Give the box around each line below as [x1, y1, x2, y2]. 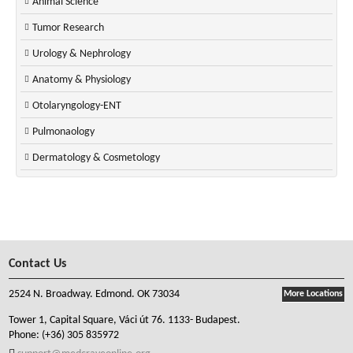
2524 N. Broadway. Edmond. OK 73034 [9, 288, 180, 301]
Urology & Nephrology [32, 48, 131, 61]
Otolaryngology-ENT [32, 100, 121, 113]
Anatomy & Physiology [32, 74, 131, 87]
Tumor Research [32, 22, 104, 35]
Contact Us [9, 258, 67, 271]
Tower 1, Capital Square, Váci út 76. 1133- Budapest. [9, 314, 241, 327]
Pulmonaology [32, 126, 95, 139]
